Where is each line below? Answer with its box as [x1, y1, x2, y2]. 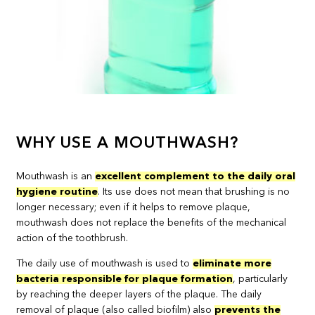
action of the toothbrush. [16, 233, 129, 243]
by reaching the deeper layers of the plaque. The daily [16, 289, 262, 300]
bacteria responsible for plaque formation [16, 274, 233, 284]
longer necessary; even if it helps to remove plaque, [16, 202, 251, 212]
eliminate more [193, 258, 272, 269]
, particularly [233, 274, 288, 284]
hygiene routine [16, 186, 98, 197]
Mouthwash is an [16, 171, 96, 181]
